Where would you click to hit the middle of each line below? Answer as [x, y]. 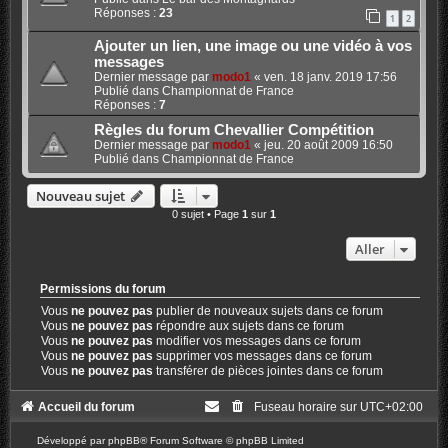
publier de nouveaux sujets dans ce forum [268, 310]
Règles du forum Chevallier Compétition [233, 129]
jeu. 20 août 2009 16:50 [328, 144]
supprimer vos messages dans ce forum [263, 355]
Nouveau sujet [80, 195]
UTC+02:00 [392, 406]
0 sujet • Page [206, 213]
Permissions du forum [102, 288]
